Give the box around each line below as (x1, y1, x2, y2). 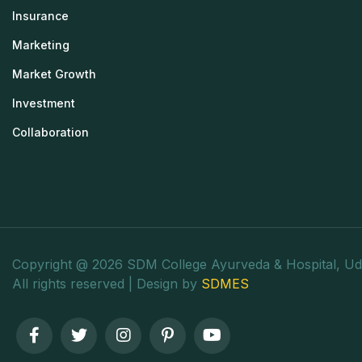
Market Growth (12, 66, 96, 81)
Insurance (12, 8, 69, 23)
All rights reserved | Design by (12, 275, 201, 292)
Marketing (12, 37, 69, 52)
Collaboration (12, 124, 89, 139)
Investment (12, 95, 75, 110)
